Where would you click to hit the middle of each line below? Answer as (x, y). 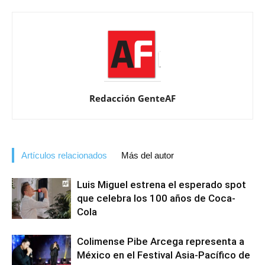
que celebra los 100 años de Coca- (156, 198)
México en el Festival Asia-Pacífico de (164, 255)
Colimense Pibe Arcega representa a (161, 242)
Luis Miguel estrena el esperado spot (161, 185)
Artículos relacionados (64, 156)
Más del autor (148, 156)
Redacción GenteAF (132, 98)
